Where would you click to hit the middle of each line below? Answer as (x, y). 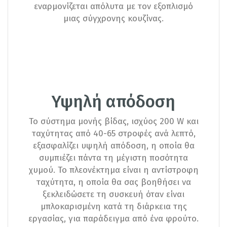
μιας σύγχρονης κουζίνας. (113, 18)
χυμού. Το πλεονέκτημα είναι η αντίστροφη (113, 170)
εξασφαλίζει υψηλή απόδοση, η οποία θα (113, 145)
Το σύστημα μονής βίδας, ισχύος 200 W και (113, 121)
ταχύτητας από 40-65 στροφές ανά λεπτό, (113, 133)
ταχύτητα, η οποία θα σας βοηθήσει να (113, 182)
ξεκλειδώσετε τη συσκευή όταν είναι (113, 194)
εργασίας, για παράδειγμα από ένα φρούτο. (113, 218)
